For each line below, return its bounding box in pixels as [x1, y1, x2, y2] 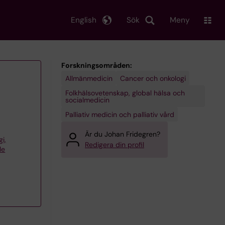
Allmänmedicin [65, 73, 113, 83]
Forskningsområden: [61, 61, 132, 70]
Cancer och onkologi [120, 73, 186, 83]
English [71, 15, 96, 25]
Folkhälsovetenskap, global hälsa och [65, 88, 185, 97]
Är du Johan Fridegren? [85, 130, 160, 139]
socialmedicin [65, 95, 109, 104]
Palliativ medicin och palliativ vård [65, 109, 174, 119]
